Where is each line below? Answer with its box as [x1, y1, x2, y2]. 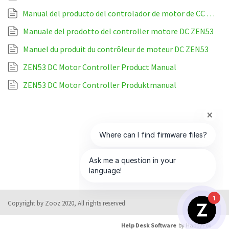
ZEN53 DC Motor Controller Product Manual [23, 62, 176, 73]
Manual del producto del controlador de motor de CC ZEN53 [206, 8, 215, 19]
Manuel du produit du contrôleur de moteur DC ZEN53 [23, 44, 209, 55]
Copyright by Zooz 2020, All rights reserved [8, 199, 125, 208]
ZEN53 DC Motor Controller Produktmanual [23, 80, 176, 90]
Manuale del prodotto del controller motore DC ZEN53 [23, 26, 214, 37]
